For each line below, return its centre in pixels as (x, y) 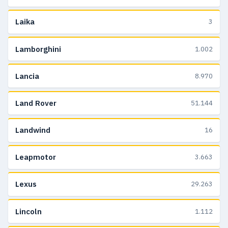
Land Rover (36, 103)
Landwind (33, 130)
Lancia (27, 76)
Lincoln (28, 211)
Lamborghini (38, 49)
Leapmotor (36, 157)
